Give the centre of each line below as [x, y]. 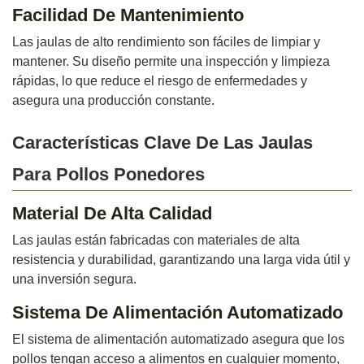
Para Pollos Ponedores [108, 174]
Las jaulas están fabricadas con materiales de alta [156, 240]
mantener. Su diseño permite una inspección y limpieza [171, 61]
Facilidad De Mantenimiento [128, 15]
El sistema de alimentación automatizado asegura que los [178, 339]
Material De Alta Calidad [112, 213]
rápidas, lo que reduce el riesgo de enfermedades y [160, 81]
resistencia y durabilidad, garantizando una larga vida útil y [181, 260]
